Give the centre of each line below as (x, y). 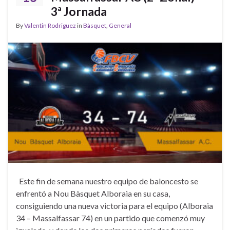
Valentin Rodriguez (50, 25)
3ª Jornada (79, 11)
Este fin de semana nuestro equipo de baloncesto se (107, 181)
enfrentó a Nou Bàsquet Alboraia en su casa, (93, 193)
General (120, 25)
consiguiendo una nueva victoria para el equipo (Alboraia (114, 205)
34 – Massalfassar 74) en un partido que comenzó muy (110, 218)
